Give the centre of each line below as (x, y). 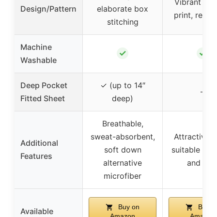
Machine (36, 47)
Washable (39, 60)
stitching (123, 22)
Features (36, 156)
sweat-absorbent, (123, 137)
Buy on (128, 207)
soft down (123, 150)
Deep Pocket (44, 85)
